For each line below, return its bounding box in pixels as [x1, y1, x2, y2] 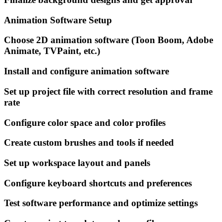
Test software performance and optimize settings [4, 198, 198, 209]
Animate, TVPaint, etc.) [4, 46, 100, 56]
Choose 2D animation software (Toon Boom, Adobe [4, 35, 213, 46]
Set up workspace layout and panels [4, 158, 150, 168]
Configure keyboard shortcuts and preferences [4, 177, 192, 188]
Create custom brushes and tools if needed [4, 137, 174, 148]
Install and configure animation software [4, 66, 169, 77]
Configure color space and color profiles [4, 117, 166, 128]
